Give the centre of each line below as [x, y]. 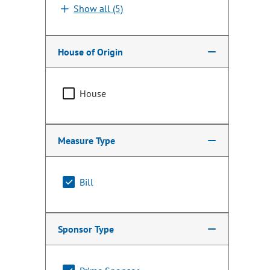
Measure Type [87, 141]
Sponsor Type [86, 229]
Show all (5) [99, 9]
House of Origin [91, 52]
